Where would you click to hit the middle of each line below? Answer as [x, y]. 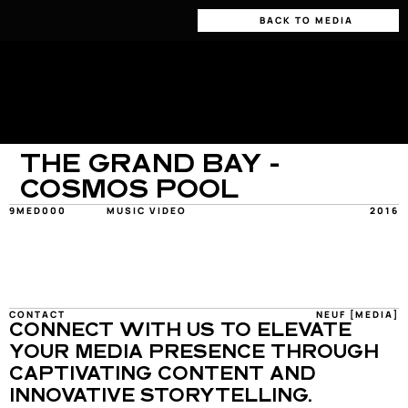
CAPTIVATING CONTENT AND [163, 375]
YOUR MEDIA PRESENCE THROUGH [194, 353]
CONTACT [37, 314]
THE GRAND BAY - [150, 166]
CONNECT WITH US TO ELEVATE [180, 331]
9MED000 [38, 210]
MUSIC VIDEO [147, 210]
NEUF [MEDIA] [357, 314]
